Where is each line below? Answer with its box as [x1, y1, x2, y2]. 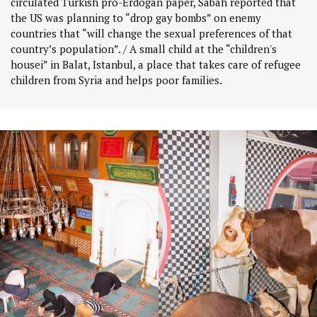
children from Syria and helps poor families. [11, 73, 222, 88]
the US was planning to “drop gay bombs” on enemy [11, 11, 261, 25]
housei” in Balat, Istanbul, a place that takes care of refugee [11, 57, 301, 72]
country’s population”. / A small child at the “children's [11, 42, 277, 57]
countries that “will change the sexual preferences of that [11, 26, 292, 41]
